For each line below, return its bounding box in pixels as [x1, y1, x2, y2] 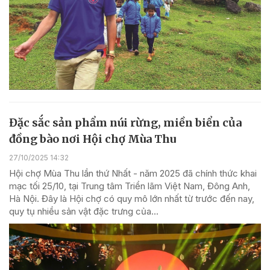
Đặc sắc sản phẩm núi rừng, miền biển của [9, 115, 242, 130]
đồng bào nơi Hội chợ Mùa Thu [9, 131, 176, 146]
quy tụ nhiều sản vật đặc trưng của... [9, 205, 159, 217]
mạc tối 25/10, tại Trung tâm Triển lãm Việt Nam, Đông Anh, [9, 180, 250, 192]
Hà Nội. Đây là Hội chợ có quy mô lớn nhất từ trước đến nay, [9, 192, 254, 204]
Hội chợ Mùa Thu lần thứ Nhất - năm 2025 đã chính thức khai [9, 167, 257, 179]
